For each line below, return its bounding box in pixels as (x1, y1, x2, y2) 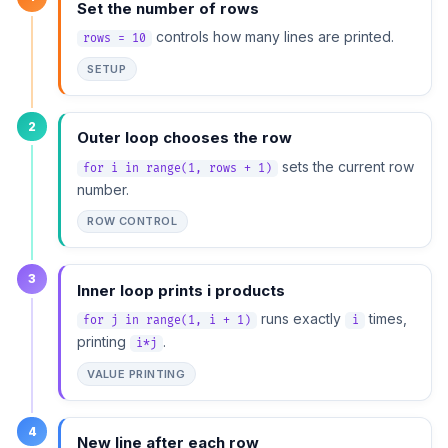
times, (365, 310, 408, 328)
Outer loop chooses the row (76, 128, 292, 148)
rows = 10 (82, 32, 146, 46)
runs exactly (257, 310, 346, 328)
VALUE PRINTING (87, 366, 186, 381)
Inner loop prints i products (76, 280, 285, 300)
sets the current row (278, 157, 415, 175)
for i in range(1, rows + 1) (82, 161, 272, 175)
